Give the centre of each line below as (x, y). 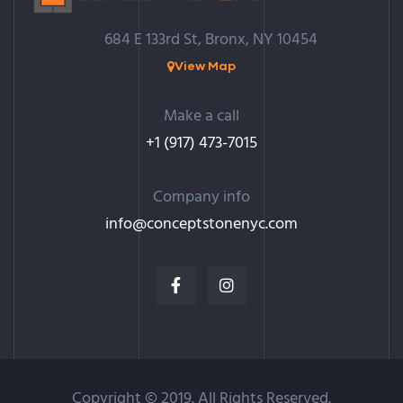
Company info (201, 197)
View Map (205, 65)
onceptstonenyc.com (226, 224)
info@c (130, 224)
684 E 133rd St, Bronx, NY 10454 (201, 40)
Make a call (201, 116)
